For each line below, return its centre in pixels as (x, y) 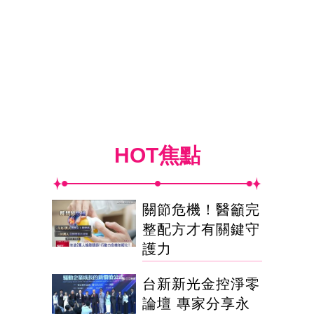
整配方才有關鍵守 (201, 229)
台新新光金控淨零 (201, 284)
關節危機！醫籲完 (201, 209)
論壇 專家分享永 (196, 303)
